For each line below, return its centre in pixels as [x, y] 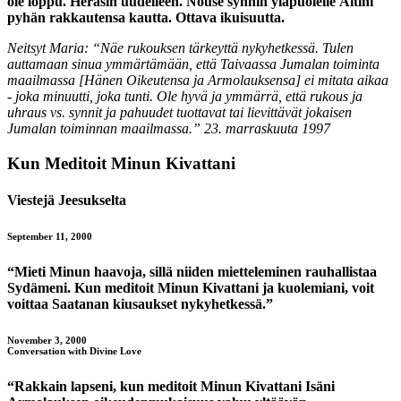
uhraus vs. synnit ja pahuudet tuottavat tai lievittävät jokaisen [179, 113]
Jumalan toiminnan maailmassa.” [106, 129]
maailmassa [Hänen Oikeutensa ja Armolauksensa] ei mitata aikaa [198, 81]
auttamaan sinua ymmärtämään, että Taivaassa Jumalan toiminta [193, 64]
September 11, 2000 [50, 236]
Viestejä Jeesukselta [67, 200]
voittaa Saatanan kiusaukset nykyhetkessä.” [140, 303]
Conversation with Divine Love [74, 350]
